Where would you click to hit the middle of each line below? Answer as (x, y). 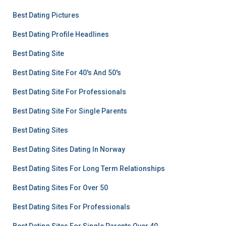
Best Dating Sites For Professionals (71, 207)
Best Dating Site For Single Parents (70, 111)
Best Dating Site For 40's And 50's (67, 73)
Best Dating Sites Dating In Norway (69, 149)
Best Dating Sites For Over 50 (60, 188)
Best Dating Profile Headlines (61, 34)
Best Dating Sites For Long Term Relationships (89, 168)
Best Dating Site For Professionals (69, 92)
